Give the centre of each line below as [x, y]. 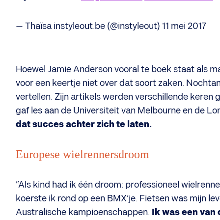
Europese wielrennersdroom [82, 154]
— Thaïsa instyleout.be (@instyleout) [89, 26]
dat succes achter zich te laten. [84, 124]
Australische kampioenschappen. [84, 212]
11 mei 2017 [184, 26]
